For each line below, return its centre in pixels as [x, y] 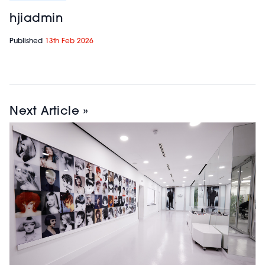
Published [27, 41]
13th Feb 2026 [69, 41]
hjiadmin [36, 19]
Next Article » [49, 112]
